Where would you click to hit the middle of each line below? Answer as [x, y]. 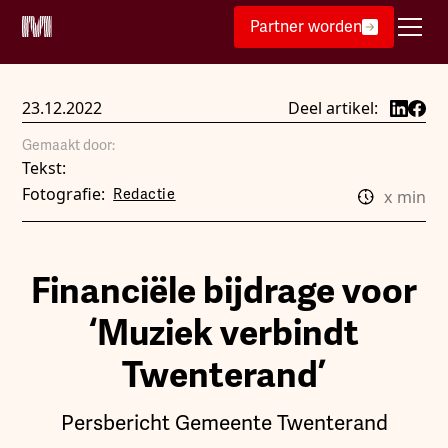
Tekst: [44, 168]
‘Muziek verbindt [224, 333]
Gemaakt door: [69, 145]
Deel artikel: [333, 108]
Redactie [144, 194]
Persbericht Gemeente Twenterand [224, 423]
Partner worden [305, 26]
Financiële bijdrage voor [224, 291]
